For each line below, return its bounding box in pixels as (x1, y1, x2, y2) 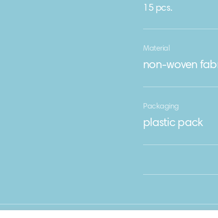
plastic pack (143, 117, 203, 129)
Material (143, 45, 170, 53)
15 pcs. (143, 3, 173, 13)
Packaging (143, 103, 179, 110)
